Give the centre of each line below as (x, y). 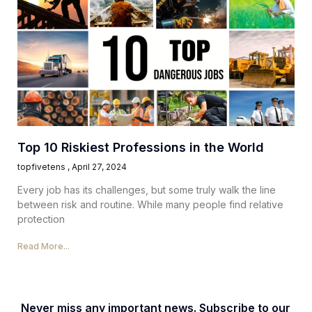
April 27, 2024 (99, 167)
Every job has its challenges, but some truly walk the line (147, 190)
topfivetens (42, 167)
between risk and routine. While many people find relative (150, 205)
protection (41, 219)
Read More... (44, 247)
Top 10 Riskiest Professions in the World (141, 148)
